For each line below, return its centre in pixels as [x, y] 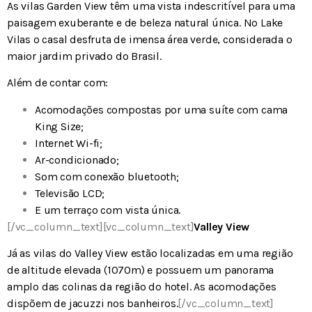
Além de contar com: [58, 83]
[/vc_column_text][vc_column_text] [101, 226]
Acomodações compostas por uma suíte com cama [162, 109]
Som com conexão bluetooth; [107, 176]
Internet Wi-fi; [69, 143]
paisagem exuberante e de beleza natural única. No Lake [145, 22]
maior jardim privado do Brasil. [84, 56]
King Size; [59, 126]
